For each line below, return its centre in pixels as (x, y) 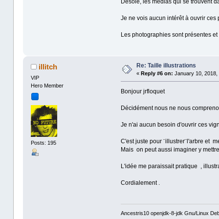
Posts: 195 (43, 143)
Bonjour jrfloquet (142, 92)
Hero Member (47, 86)
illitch (48, 67)
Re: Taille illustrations (166, 66)
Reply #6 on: (157, 74)
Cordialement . (140, 183)
